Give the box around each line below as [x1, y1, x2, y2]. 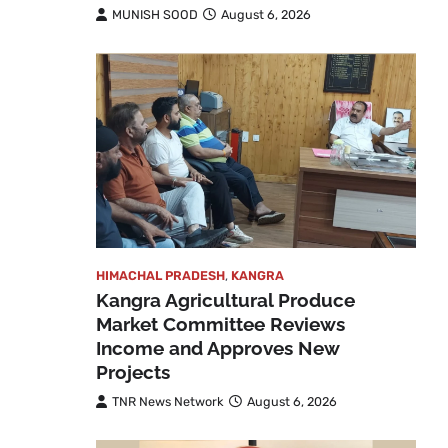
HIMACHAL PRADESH [96, 267, 225, 283]
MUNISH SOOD [112, 7, 198, 23]
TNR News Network [112, 393, 224, 409]
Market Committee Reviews [96, 312, 345, 335]
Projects [96, 360, 170, 383]
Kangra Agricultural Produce [96, 288, 355, 311]
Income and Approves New [96, 336, 339, 359]
